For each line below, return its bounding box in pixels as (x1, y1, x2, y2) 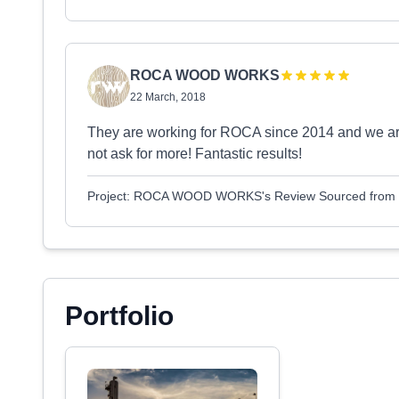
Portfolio (65, 301, 174, 330)
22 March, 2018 (130, 91, 206, 103)
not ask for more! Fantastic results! (87, 146, 302, 161)
